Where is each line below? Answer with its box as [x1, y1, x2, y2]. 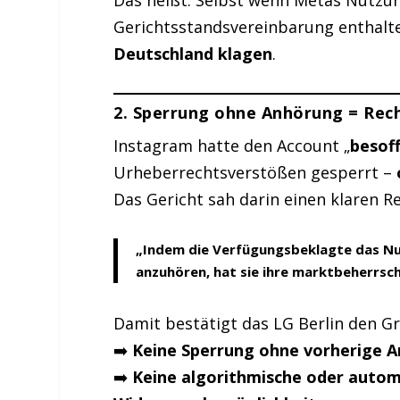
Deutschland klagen [113, 43, 273, 65]
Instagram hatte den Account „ [113, 135, 351, 157]
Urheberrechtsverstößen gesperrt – [113, 162, 397, 184]
